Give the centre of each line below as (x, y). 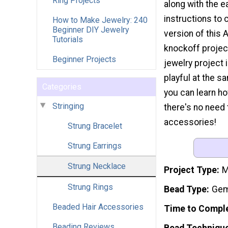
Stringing (68, 106)
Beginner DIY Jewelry (91, 30)
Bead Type (185, 189)
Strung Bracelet (95, 126)
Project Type (190, 170)
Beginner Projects (84, 59)
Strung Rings (90, 187)
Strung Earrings (95, 146)
